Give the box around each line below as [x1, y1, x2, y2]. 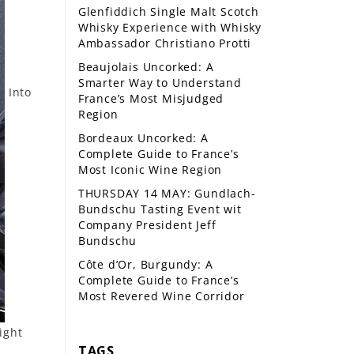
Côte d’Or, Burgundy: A [77, 257, 213, 272]
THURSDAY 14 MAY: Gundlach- [77, 186, 256, 201]
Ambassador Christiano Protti [77, 36, 252, 51]
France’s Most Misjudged [77, 91, 224, 106]
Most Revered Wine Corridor [77, 288, 245, 303]
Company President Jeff [77, 217, 217, 232]
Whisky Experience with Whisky [77, 20, 262, 35]
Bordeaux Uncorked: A [77, 130, 209, 145]
